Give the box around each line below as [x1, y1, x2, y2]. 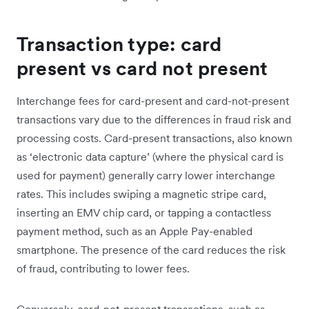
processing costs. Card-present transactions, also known [17, 130, 292, 145]
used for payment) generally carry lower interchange [17, 168, 275, 182]
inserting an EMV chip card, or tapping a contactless [17, 205, 271, 219]
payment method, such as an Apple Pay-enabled [17, 223, 252, 238]
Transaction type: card [17, 31, 222, 57]
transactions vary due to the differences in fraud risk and [17, 112, 291, 126]
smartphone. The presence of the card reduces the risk [17, 242, 286, 257]
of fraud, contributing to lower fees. [17, 261, 190, 275]
